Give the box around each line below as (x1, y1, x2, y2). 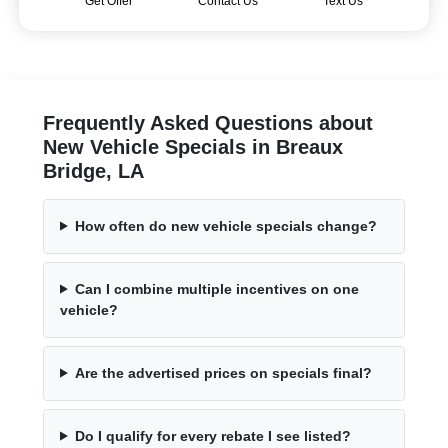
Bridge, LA (43, 159, 144, 182)
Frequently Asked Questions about (43, 111, 373, 134)
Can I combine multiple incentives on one (74, 280, 359, 297)
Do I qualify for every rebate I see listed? (74, 427, 351, 444)
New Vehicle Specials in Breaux (43, 135, 343, 158)
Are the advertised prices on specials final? (74, 364, 372, 381)
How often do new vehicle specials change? (74, 217, 377, 234)
